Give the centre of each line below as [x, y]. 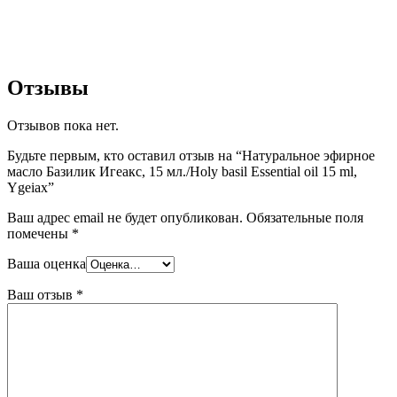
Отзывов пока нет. [63, 125]
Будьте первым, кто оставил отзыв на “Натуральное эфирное [191, 155]
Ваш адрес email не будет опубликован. [125, 217]
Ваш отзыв [42, 294]
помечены [39, 233]
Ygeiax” [31, 187]
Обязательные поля [305, 217]
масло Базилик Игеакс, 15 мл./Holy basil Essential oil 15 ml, [182, 171]
